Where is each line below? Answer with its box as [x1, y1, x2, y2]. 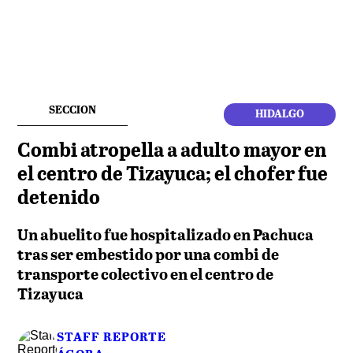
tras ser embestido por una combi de [17, 247, 280, 263]
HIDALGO [255, 109, 304, 120]
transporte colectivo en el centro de [17, 266, 274, 283]
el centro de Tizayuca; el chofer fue [17, 164, 329, 184]
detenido [17, 188, 101, 208]
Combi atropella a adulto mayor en [17, 140, 328, 161]
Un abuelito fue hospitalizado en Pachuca [17, 227, 314, 243]
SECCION [49, 105, 97, 116]
